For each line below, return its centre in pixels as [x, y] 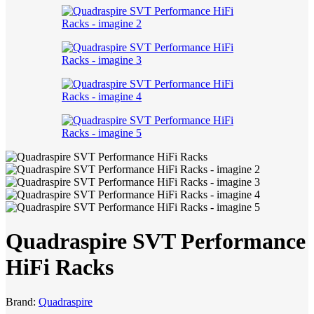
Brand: [22, 301]
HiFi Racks [60, 267]
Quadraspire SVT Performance [156, 241]
